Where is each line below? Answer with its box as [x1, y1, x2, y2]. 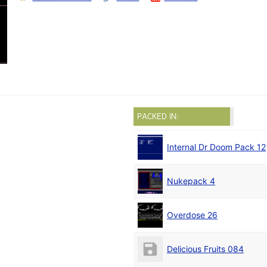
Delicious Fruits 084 [167, 244, 244, 254]
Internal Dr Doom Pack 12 [167, 142, 266, 153]
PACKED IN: [137, 111, 179, 122]
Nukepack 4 [167, 176, 215, 187]
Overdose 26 [167, 210, 218, 221]
